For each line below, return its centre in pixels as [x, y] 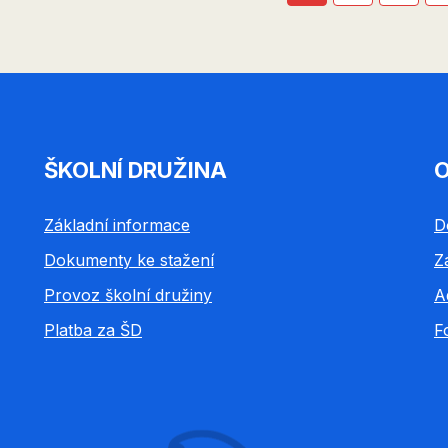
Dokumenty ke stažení [129, 259]
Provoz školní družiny [128, 294]
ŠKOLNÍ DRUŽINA [135, 169]
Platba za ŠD [93, 329]
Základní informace [117, 224]
